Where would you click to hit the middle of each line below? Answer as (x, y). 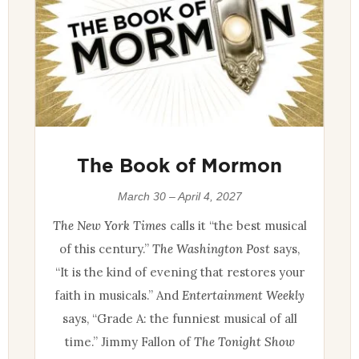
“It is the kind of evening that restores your (179, 272)
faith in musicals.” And (118, 295)
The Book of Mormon (179, 165)
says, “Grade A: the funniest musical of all (179, 318)
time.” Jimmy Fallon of (129, 341)
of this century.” (106, 248)
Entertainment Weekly (243, 295)
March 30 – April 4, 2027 (179, 196)
